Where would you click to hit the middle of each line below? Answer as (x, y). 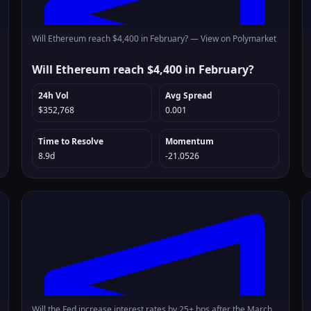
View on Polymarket (239, 39)
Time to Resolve (71, 141)
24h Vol (54, 95)
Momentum (189, 141)
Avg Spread (188, 95)
